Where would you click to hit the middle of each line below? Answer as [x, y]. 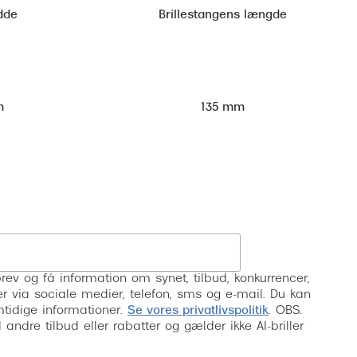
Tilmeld [283, 252]
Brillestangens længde [222, 16]
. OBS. [285, 311]
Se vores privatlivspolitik [198, 311]
